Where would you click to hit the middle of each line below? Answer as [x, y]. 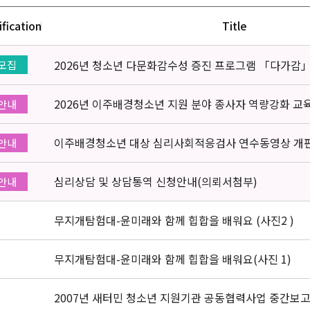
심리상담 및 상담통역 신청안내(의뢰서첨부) [156, 181]
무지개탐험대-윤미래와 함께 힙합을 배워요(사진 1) [173, 259]
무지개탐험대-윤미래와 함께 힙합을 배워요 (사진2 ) [174, 220]
